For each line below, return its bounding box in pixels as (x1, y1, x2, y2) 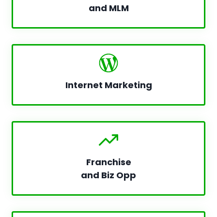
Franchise (86, 156, 131, 168)
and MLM (88, 2, 129, 14)
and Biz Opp (81, 169, 136, 181)
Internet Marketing (65, 79, 152, 91)
